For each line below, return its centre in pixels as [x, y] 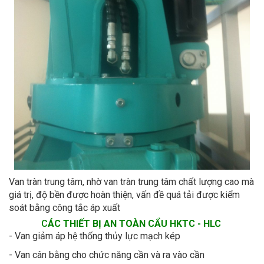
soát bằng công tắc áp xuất [66, 207]
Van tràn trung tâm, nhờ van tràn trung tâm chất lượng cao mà [131, 181]
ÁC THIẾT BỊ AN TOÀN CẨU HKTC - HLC [135, 223]
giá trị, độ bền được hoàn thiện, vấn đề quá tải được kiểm [124, 194]
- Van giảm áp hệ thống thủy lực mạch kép [95, 236]
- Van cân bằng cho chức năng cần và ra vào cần [107, 255]
